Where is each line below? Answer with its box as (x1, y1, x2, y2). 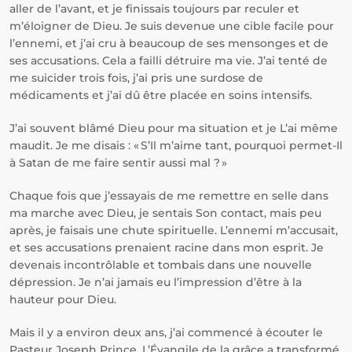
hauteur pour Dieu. (9, 292, 116, 306)
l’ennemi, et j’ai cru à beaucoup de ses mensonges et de (9, 36, 328, 50)
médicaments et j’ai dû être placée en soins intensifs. (9, 88, 312, 102)
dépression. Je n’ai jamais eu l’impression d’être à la (9, 275, 302, 289)
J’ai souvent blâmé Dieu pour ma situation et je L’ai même (9, 121, 338, 135)
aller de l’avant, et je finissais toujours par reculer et (9, 2, 299, 16)
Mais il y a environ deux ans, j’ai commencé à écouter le (9, 325, 323, 339)
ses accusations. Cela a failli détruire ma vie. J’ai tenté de (9, 53, 328, 68)
